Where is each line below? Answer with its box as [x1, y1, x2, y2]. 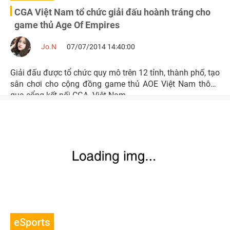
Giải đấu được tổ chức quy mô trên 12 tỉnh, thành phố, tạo [10, 68, 220, 78]
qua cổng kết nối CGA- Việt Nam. [10, 90, 128, 100]
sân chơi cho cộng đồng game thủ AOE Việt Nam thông [10, 79, 220, 89]
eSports [14, 216, 50, 228]
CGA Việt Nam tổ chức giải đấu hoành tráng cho [14, 7, 210, 17]
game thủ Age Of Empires [14, 20, 120, 30]
